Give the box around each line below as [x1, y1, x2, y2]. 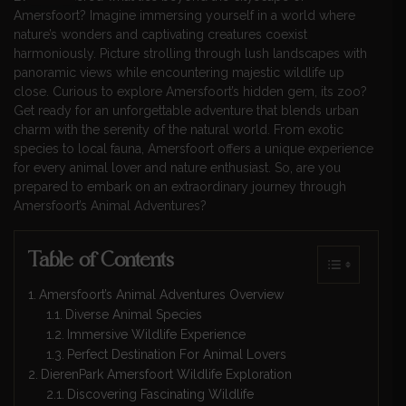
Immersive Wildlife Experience [66, 327, 246, 343]
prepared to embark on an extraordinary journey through [14, 179, 346, 195]
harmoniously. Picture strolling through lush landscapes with [14, 46, 367, 62]
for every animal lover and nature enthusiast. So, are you [14, 160, 341, 176]
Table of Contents [28, 246, 174, 274]
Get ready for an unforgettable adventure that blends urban [14, 103, 359, 119]
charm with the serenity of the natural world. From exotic [14, 122, 343, 138]
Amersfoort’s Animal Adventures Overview [38, 287, 284, 303]
